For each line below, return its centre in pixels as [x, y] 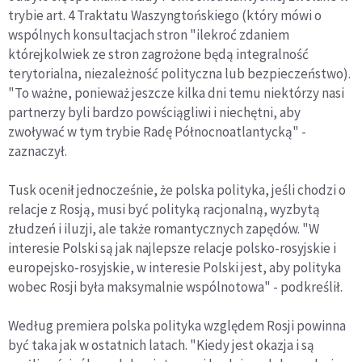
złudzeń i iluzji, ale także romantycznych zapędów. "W [164, 229]
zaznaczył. [38, 152]
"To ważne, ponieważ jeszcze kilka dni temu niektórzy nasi [176, 93]
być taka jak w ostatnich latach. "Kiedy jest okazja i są [161, 345]
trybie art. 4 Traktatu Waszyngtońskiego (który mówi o [165, 16]
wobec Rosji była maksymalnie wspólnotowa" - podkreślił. [175, 287]
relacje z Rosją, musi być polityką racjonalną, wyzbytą [164, 210]
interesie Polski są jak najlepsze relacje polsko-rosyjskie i [172, 248]
